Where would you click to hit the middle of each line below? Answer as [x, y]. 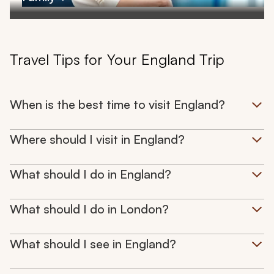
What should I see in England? [93, 244]
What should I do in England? [91, 174]
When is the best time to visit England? [117, 105]
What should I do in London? [89, 209]
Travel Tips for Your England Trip [117, 60]
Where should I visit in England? [97, 139]
